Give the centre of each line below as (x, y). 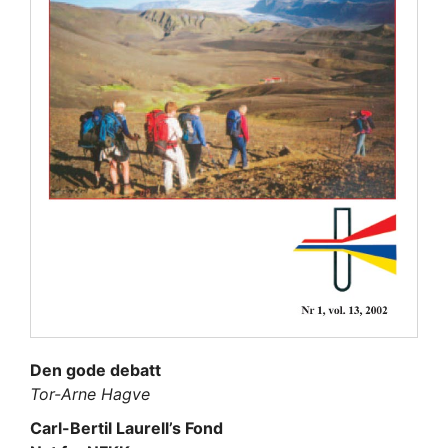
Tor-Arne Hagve (90, 394)
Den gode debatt (95, 370)
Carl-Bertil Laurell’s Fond (126, 428)
